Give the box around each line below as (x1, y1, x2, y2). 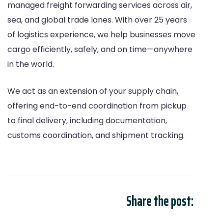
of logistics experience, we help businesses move (7, 28, 195, 40)
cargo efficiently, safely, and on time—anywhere (7, 43, 192, 55)
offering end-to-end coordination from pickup (7, 100, 187, 111)
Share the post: (126, 190, 193, 212)
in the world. (7, 58, 54, 70)
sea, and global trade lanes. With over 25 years (7, 14, 187, 26)
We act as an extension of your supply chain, (7, 85, 178, 97)
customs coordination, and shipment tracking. (7, 129, 185, 141)
